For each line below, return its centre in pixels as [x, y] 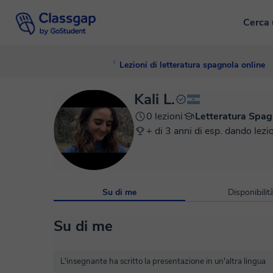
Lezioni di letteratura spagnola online [192, 65]
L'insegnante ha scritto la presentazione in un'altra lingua [163, 261]
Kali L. [154, 99]
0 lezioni [165, 116]
